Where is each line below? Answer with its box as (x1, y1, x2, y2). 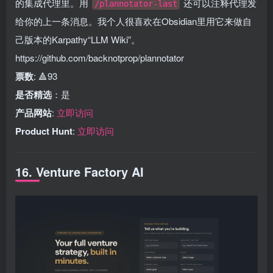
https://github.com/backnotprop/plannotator (15, 51, 184, 64)
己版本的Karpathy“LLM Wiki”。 (15, 33, 140, 46)
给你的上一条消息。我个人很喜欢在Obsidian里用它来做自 (15, 15, 252, 27)
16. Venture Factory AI (15, 163, 144, 180)
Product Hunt (15, 124, 73, 138)
